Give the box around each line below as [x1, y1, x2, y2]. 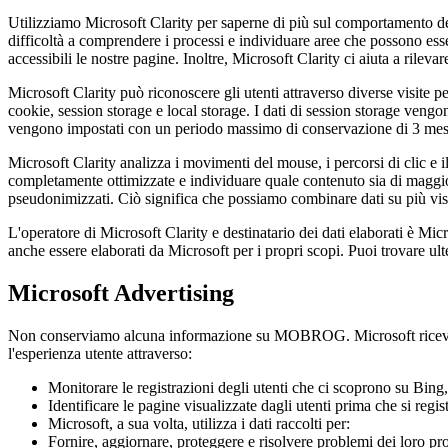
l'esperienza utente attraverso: [8, 345, 192, 363]
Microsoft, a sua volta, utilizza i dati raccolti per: [48, 415, 350, 433]
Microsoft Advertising [8, 280, 234, 307]
